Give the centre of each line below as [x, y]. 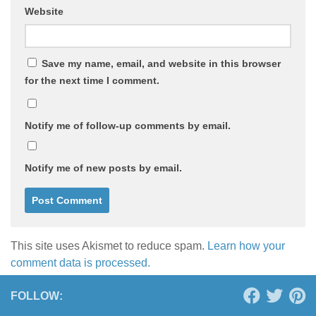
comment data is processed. [80, 262]
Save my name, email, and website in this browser [161, 63]
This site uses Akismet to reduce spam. [109, 245]
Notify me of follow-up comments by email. [128, 125]
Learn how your [246, 245]
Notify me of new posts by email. [103, 168]
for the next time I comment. [92, 80]
